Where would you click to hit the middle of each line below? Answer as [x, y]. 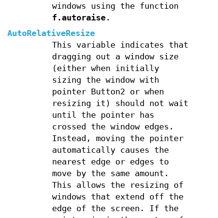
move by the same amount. [110, 174]
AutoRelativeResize [51, 34]
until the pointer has [103, 115]
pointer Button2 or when [108, 92]
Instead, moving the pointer [118, 139]
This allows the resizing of [118, 185]
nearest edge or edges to [110, 162]
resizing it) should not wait [120, 104]
